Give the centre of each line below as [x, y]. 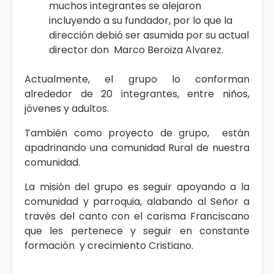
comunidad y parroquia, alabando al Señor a [137, 201]
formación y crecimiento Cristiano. [109, 245]
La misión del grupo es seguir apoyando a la [137, 187]
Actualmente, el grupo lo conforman [137, 79]
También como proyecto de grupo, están [137, 133]
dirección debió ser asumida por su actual [149, 35]
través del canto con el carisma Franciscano [137, 216]
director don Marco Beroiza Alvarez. [136, 50]
